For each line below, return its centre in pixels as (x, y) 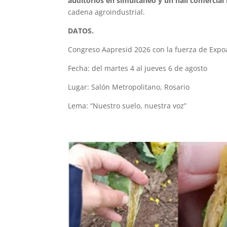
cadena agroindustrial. (107, 12)
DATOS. (81, 30)
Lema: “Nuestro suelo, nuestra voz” (127, 105)
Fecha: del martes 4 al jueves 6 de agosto (138, 68)
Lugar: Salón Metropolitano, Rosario (129, 87)
